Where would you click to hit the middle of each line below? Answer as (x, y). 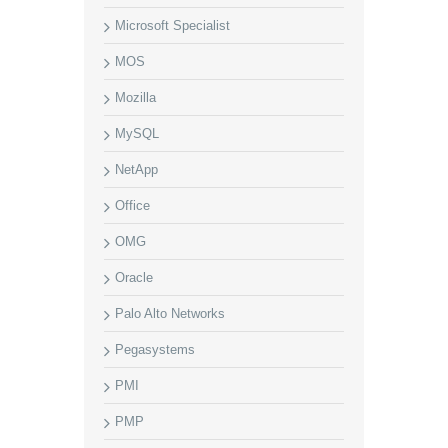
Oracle (134, 277)
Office (132, 205)
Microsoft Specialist (172, 25)
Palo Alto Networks (170, 313)
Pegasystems (155, 349)
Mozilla (135, 97)
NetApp (136, 169)
